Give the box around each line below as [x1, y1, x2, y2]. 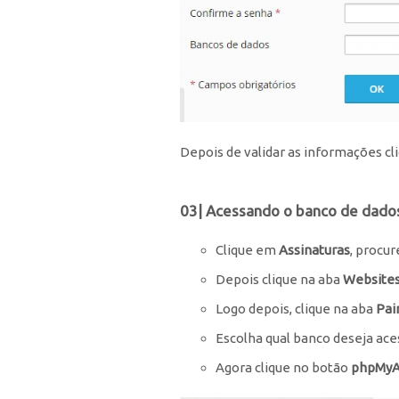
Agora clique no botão [216, 359, 351, 375]
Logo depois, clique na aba [216, 300, 376, 316]
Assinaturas [279, 241, 350, 257]
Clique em [216, 241, 279, 257]
